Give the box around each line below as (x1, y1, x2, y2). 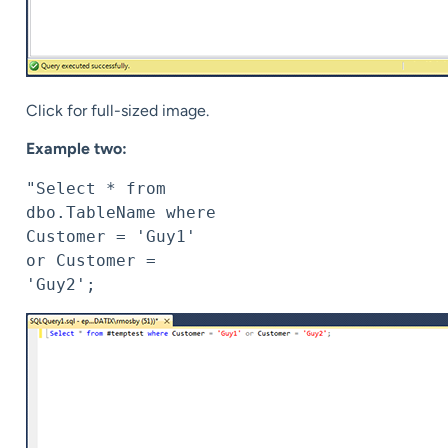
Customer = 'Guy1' (26, 227, 196, 247)
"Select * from (26, 179, 166, 199)
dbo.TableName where (26, 203, 216, 223)
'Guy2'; (26, 275, 96, 295)
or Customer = (26, 251, 156, 271)
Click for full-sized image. (26, 100, 209, 120)
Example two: (26, 139, 127, 159)
